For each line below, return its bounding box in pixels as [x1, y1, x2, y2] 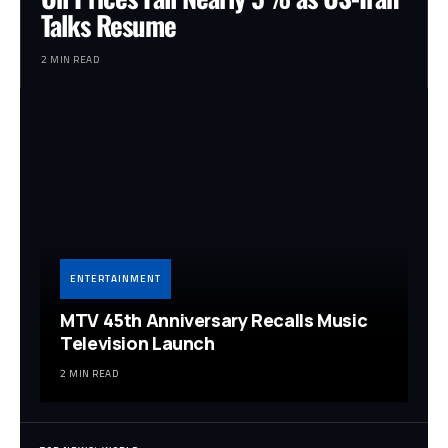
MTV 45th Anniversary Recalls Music [60, 308, 368, 333]
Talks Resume [41, 4, 176, 45]
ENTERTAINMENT [70, 271, 161, 287]
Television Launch [60, 331, 215, 356]
